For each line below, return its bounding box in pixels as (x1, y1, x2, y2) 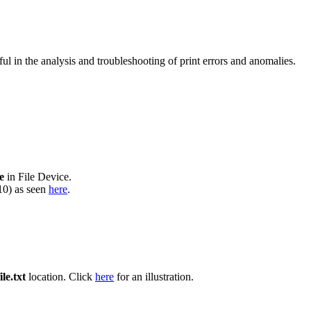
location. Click (26, 271, 95, 283)
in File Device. (4, 171, 72, 183)
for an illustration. (114, 271, 194, 283)
